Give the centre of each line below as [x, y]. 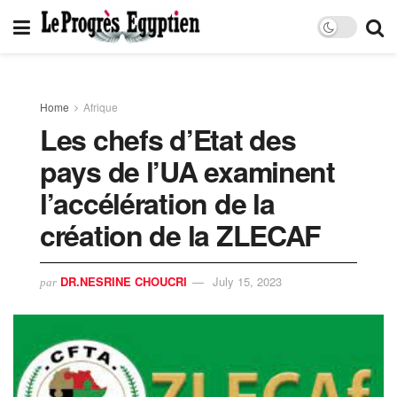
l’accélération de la [157, 203]
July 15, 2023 [247, 281]
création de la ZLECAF [181, 235]
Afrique [101, 107]
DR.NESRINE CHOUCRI [124, 281]
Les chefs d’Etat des [168, 139]
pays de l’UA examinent [187, 171]
